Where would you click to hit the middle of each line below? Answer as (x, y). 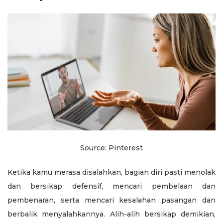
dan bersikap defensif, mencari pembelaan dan (111, 186)
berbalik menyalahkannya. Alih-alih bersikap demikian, (111, 214)
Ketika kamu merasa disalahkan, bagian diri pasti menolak (111, 172)
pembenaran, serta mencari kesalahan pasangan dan (111, 200)
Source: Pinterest (111, 148)
